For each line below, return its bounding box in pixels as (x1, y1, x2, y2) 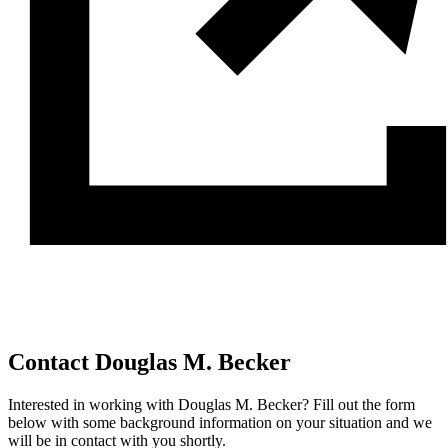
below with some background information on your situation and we (8, 414, 432, 432)
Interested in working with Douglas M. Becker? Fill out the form (8, 396, 415, 414)
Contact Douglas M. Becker (8, 349, 291, 376)
